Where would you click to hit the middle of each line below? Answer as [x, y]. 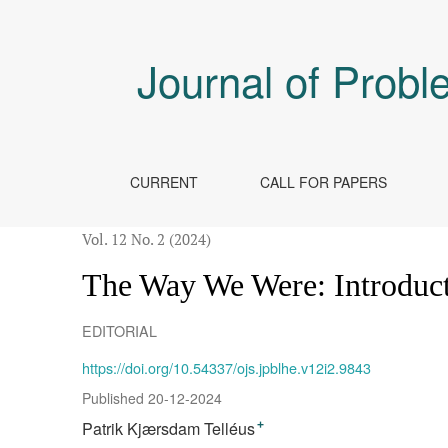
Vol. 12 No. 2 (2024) [147, 239]
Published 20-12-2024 [152, 398]
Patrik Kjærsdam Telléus [169, 429]
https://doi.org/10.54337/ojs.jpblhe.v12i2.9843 [227, 368]
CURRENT [164, 182]
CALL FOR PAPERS [323, 182]
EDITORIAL [120, 330]
